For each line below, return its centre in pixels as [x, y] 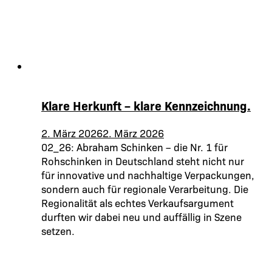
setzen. [58, 230]
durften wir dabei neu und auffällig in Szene [141, 216]
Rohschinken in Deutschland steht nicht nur [143, 160]
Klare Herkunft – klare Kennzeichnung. [146, 105]
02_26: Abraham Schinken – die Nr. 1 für [134, 146]
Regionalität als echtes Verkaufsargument [138, 202]
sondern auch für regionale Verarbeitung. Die [145, 188]
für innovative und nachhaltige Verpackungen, [148, 174]
